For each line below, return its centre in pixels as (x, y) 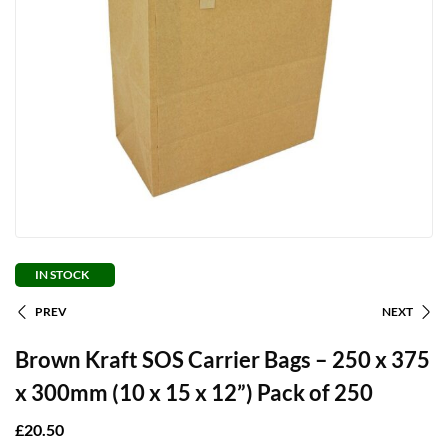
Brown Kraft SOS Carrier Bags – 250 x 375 (222, 359)
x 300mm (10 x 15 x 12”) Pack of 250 (194, 392)
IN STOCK (62, 274)
